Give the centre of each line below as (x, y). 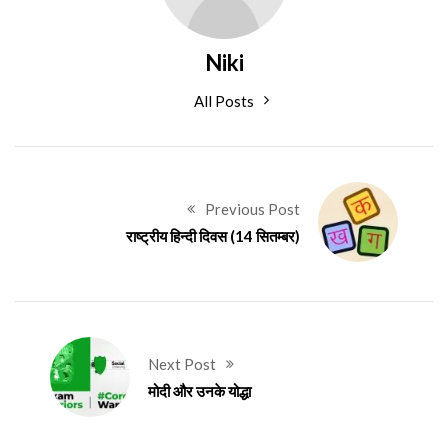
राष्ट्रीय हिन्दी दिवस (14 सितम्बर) (212, 236)
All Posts (224, 101)
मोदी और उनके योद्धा (200, 391)
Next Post (182, 364)
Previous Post (252, 209)
